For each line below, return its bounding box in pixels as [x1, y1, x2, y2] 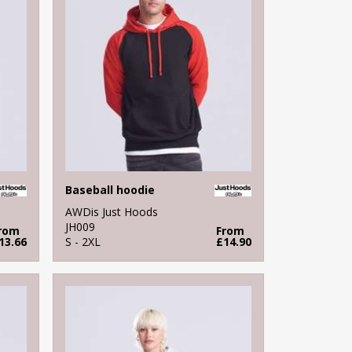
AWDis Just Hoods [65, 203, 159, 219]
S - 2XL [65, 233, 101, 249]
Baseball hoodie [65, 181, 156, 197]
